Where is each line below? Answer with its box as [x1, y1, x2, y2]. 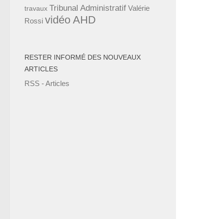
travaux [24, 4, 47, 13]
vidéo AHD [45, 14, 96, 26]
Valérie [128, 4, 150, 13]
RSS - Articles [24, 79, 69, 88]
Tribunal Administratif [49, 3, 126, 13]
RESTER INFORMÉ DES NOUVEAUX [24, 53, 141, 62]
